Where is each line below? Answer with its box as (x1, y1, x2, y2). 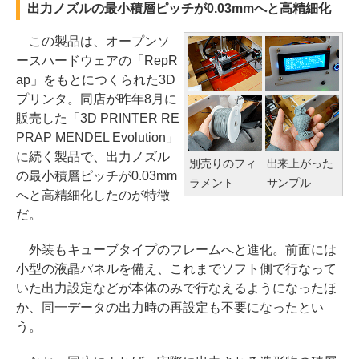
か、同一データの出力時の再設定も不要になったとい (16, 301, 324, 314)
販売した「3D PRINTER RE (16, 111, 179, 125)
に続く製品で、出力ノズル (16, 150, 170, 163)
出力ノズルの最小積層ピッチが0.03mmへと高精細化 (27, 2, 331, 15)
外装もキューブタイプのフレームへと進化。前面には (16, 243, 337, 256)
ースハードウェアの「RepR (16, 54, 178, 67)
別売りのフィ (189, 156, 256, 170)
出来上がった (266, 156, 334, 170)
